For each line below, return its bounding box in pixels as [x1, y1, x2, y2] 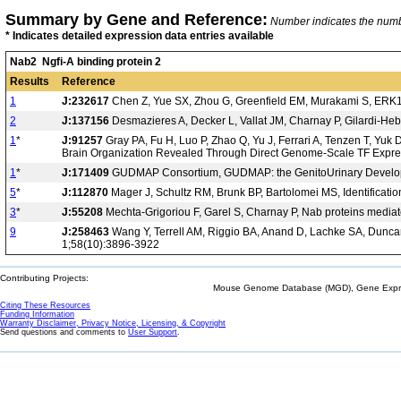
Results [10, 75, 55, 88]
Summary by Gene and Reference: [5, 11, 268, 29]
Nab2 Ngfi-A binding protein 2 [10, 55, 161, 68]
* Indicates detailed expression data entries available [5, 30, 274, 42]
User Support [128, 328, 177, 337]
